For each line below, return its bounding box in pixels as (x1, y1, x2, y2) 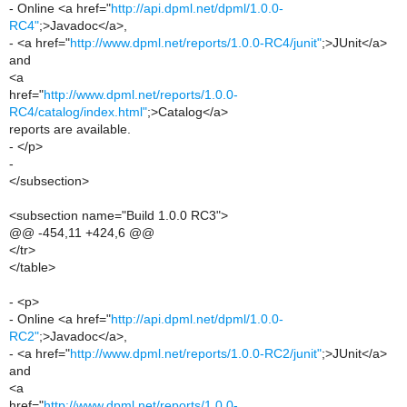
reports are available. (9, 122, 131, 136)
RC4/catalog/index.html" (9, 104, 147, 119)
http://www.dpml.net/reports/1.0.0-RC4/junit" (70, 35, 322, 50)
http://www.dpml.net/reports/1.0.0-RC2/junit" (70, 346, 322, 361)
